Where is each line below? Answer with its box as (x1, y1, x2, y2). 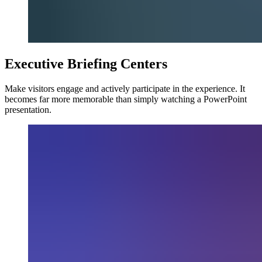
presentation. (5, 105, 51, 115)
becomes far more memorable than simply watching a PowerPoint (5, 94, 247, 105)
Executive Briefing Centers (5, 56, 167, 72)
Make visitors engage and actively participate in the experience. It (5, 84, 245, 94)
